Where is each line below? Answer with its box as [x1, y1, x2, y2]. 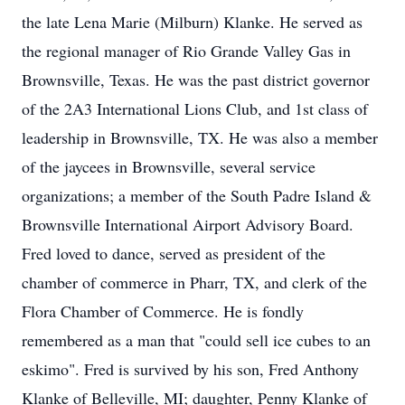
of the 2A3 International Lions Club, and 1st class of [22, 98, 368, 119]
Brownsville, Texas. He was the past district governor [22, 69, 370, 90]
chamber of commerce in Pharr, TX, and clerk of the [22, 271, 367, 293]
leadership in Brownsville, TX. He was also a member [22, 127, 378, 148]
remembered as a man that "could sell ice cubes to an [22, 329, 371, 351]
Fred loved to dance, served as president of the [22, 242, 325, 264]
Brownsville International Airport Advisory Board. [22, 213, 353, 235]
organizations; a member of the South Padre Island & [22, 184, 372, 206]
